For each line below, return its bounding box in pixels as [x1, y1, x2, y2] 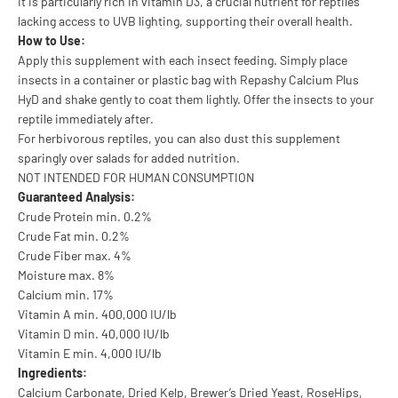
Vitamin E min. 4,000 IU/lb [18, 345, 162, 361]
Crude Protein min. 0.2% [18, 208, 152, 224]
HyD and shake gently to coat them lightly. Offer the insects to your [18, 91, 374, 107]
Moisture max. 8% [18, 267, 115, 283]
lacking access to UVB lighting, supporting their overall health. [18, 12, 353, 28]
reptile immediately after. [18, 110, 154, 126]
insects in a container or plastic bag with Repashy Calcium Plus [18, 71, 359, 87]
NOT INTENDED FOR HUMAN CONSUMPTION [18, 169, 254, 185]
